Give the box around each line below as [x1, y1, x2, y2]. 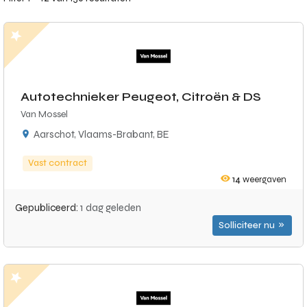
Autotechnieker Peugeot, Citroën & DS [21, 89, 261, 104]
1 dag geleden [80, 201, 141, 214]
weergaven [241, 174, 286, 185]
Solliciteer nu [219, 220, 277, 231]
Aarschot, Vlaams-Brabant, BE [34, 128, 169, 140]
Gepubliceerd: [15, 201, 80, 214]
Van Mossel [21, 108, 68, 120]
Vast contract [28, 158, 87, 169]
